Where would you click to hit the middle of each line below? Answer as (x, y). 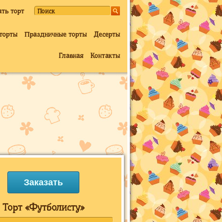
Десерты (107, 34)
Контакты (105, 55)
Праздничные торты (55, 34)
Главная (71, 55)
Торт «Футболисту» (43, 207)
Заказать (43, 182)
